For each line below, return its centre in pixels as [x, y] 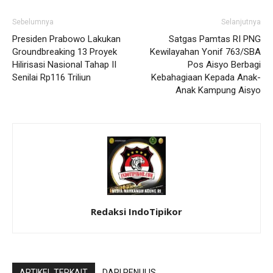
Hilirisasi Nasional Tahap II [64, 64]
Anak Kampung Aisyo [218, 90]
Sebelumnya [33, 22]
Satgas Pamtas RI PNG [215, 39]
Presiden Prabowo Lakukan [66, 39]
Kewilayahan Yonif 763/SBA [205, 51]
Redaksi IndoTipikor [136, 211]
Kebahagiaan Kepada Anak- [206, 77]
